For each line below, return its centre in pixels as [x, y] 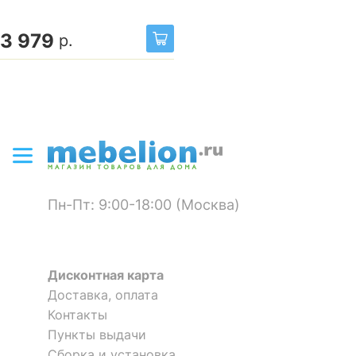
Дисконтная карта [106, 275]
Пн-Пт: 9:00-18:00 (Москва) [144, 205]
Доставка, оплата [103, 294]
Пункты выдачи [97, 334]
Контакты [77, 314]
